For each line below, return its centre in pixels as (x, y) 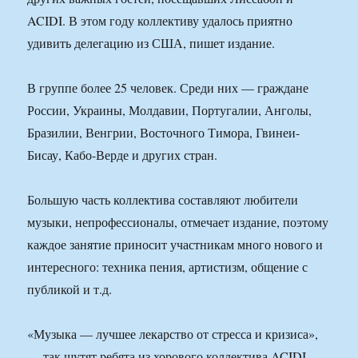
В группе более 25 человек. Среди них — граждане (168, 88)
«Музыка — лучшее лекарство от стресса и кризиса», (173, 334)
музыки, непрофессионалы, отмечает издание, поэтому (178, 222)
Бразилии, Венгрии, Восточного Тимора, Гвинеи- (164, 133)
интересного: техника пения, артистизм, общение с (168, 267)
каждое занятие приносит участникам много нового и (175, 245)
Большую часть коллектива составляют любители (163, 200)
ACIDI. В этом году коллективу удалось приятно (160, 21)
